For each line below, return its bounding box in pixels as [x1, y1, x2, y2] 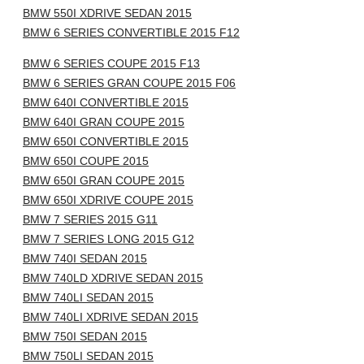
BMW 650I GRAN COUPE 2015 [23, 174, 184, 188]
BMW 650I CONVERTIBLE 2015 [23, 135, 188, 149]
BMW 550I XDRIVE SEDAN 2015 [23, 6, 192, 20]
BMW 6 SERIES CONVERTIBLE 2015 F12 [23, 26, 240, 40]
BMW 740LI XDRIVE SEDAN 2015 [23, 310, 198, 324]
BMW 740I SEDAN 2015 [23, 252, 147, 266]
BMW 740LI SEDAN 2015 [23, 291, 154, 305]
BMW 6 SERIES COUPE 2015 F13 [23, 57, 200, 71]
